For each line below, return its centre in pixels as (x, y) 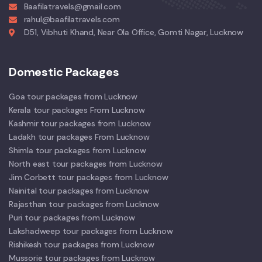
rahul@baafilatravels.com (72, 20)
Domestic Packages (64, 72)
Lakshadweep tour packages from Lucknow (91, 231)
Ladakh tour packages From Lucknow (79, 137)
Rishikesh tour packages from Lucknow (82, 244)
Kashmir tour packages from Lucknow (80, 123)
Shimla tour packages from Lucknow (77, 150)
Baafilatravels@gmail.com (72, 7)
